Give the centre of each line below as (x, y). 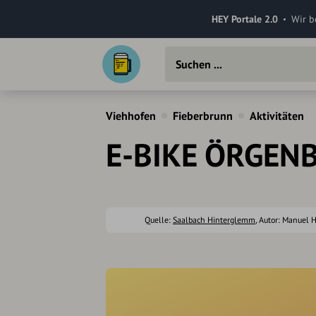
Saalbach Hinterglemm (214, 220)
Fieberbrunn (203, 116)
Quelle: (159, 220)
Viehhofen (131, 116)
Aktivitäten (277, 116)
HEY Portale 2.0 (244, 19)
